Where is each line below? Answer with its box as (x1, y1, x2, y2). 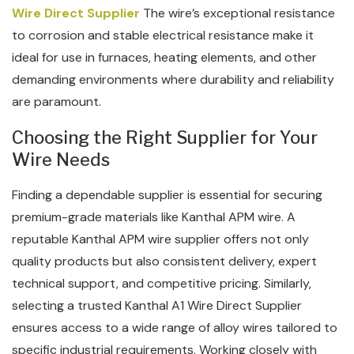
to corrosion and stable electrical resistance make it (12, 27, 314, 43)
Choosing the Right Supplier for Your (12, 127, 318, 148)
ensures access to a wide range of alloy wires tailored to (12, 319, 337, 336)
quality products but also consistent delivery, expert (12, 253, 317, 269)
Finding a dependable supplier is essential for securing (12, 186, 322, 203)
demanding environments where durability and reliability (12, 71, 334, 88)
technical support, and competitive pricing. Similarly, (12, 275, 311, 292)
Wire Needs (12, 149, 110, 170)
